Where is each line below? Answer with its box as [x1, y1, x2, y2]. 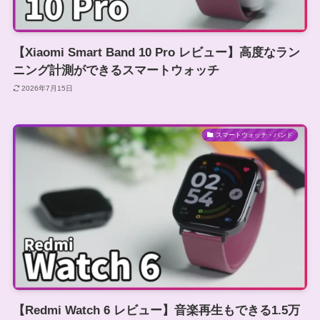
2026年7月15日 [21, 84, 74, 92]
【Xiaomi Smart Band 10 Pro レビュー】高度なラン [12, 46, 300, 60]
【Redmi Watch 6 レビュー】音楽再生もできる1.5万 [12, 303, 300, 317]
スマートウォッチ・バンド [216, 131, 294, 139]
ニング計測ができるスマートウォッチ [12, 64, 219, 78]
